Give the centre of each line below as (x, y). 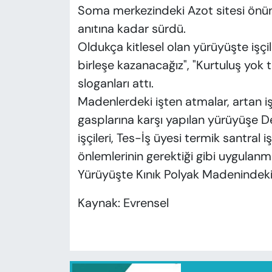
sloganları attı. (115, 83)
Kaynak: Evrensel (123, 203)
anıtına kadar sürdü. (131, 29)
